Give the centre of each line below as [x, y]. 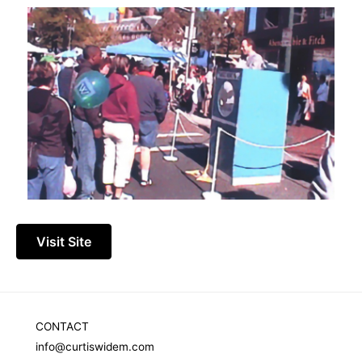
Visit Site [64, 241]
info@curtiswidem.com [95, 346]
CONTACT [62, 326]
